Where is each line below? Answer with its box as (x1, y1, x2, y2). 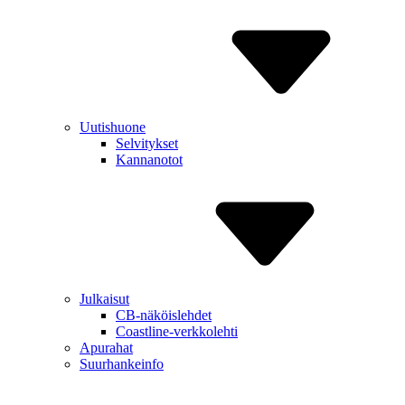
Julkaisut (80, 291, 129, 306)
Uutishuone (80, 119, 146, 135)
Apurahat (80, 340, 133, 355)
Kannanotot (116, 152, 183, 167)
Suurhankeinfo (80, 356, 164, 372)
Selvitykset (116, 136, 178, 151)
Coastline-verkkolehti (116, 324, 238, 339)
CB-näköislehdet (116, 307, 212, 323)
